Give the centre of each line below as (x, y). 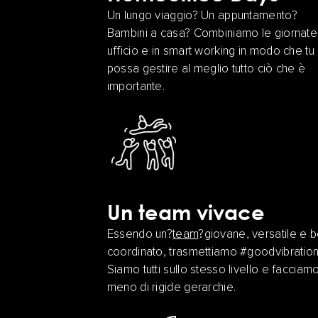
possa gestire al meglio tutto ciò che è (206, 70)
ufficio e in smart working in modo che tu (210, 52)
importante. (136, 87)
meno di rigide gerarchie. (171, 288)
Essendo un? (140, 235)
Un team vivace (186, 212)
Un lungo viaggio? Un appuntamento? (202, 16)
